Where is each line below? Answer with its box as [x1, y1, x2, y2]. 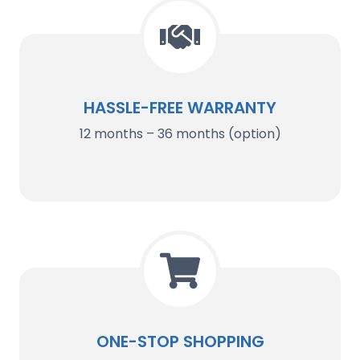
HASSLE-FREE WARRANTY [84, 96, 276, 119]
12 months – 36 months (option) [79, 124, 281, 143]
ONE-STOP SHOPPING [96, 329, 264, 353]
